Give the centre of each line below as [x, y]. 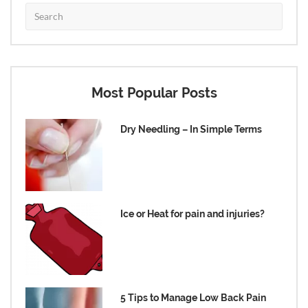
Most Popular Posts [154, 92]
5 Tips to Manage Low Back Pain [194, 298]
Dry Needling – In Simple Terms [191, 129]
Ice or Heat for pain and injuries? [193, 213]
